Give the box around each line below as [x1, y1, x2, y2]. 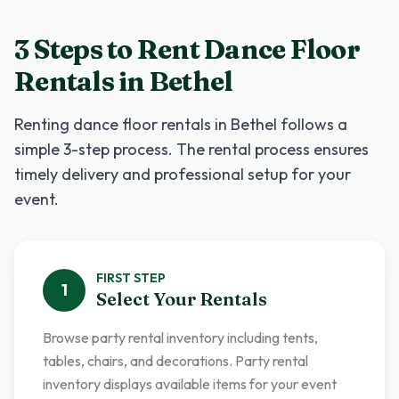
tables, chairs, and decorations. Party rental [43, 352, 308, 370]
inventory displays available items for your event [43, 375, 337, 393]
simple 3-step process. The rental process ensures [14, 139, 369, 159]
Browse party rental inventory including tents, [43, 329, 318, 346]
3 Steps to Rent [14, 33, 204, 66]
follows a [277, 114, 347, 134]
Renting [14, 114, 73, 134]
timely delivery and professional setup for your [14, 164, 351, 184]
